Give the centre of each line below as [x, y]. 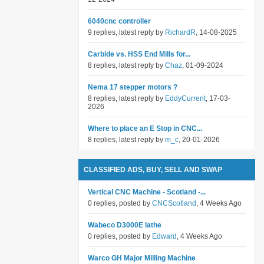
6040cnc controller [119, 21]
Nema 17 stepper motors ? [133, 87]
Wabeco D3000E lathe [125, 225]
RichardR [180, 32]
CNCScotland [174, 203]
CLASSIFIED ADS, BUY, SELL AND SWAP [153, 170]
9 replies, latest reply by [126, 32]
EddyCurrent [185, 98]
